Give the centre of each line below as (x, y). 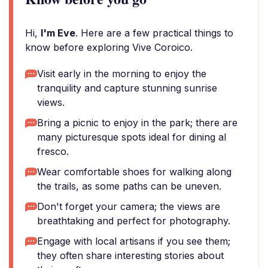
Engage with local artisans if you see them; (134, 241)
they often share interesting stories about (130, 255)
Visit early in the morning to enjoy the (122, 74)
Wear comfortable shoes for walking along (134, 172)
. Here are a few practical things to (154, 33)
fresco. (53, 151)
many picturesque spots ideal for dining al (132, 137)
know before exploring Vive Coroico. (109, 47)
